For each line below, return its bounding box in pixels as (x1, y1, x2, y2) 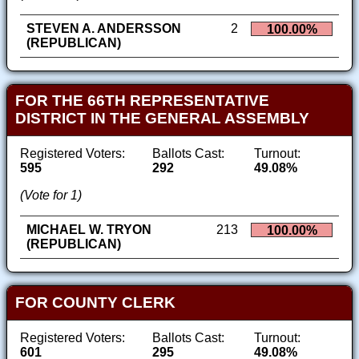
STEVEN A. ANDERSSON (26, 21, 181, 35)
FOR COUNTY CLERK (14, 294, 175, 312)
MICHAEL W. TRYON (26, 223, 151, 237)
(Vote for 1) (20, 188, 82, 203)
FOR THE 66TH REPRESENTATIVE (14, 92, 269, 110)
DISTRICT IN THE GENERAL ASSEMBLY (14, 110, 309, 127)
